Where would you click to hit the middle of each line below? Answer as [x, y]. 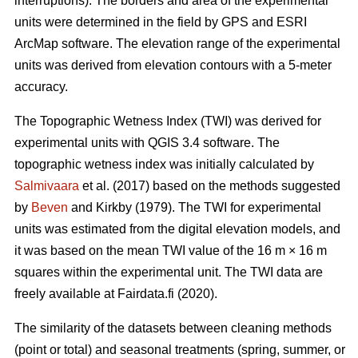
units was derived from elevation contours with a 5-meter [173, 65]
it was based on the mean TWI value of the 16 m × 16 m [171, 250]
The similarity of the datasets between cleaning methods [173, 328]
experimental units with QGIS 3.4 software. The [147, 142]
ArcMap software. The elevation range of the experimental [177, 43]
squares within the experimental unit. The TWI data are [169, 272]
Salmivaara [47, 185]
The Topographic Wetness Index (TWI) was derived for [168, 121]
